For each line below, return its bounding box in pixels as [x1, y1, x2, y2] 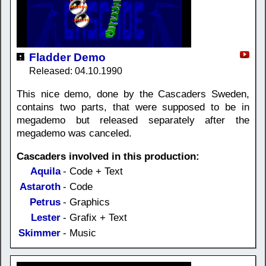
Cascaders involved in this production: [17, 150, 199, 162]
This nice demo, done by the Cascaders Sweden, [17, 88, 249, 100]
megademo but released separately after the [17, 114, 249, 126]
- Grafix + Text [63, 211, 127, 223]
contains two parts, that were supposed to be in [17, 101, 249, 113]
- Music [63, 227, 96, 239]
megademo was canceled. [17, 127, 132, 139]
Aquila [30, 165, 61, 177]
